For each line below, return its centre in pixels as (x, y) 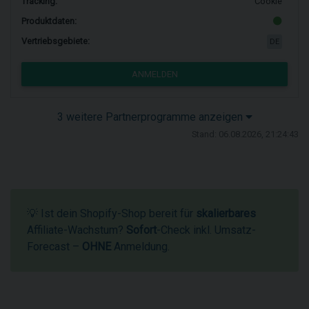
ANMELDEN (154, 74)
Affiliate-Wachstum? (77, 230)
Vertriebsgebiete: (56, 41)
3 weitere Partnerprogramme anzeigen (151, 117)
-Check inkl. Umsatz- (206, 230)
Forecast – (54, 247)
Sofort (141, 230)
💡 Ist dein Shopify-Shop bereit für (111, 213)
